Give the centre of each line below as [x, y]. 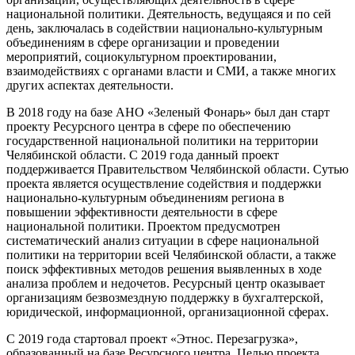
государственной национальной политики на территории [162, 141]
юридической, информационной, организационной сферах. [168, 312]
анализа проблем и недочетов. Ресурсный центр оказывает [166, 284]
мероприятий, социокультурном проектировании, [141, 57]
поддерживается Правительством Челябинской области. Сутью [177, 170]
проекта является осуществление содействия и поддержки [164, 184]
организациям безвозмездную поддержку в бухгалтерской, [165, 298]
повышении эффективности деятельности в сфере [142, 212]
